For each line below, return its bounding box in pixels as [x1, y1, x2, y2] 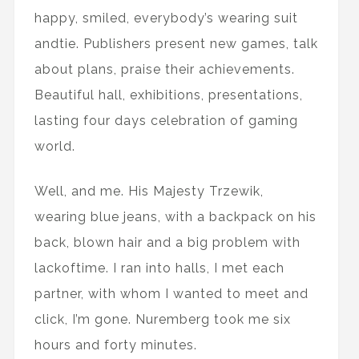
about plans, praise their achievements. [34, 62, 295, 77]
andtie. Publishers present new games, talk [34, 36, 318, 51]
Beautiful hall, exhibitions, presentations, [34, 87, 303, 103]
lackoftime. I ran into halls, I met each [34, 260, 284, 276]
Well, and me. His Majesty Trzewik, [34, 184, 264, 199]
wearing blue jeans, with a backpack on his [34, 209, 317, 224]
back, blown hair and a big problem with [34, 235, 301, 250]
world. [34, 139, 75, 154]
